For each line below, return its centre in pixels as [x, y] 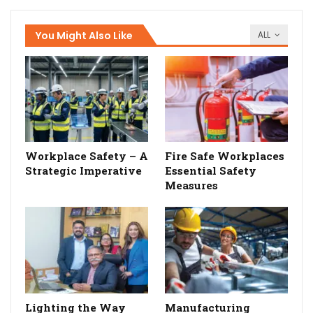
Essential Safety [211, 171]
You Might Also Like [84, 36]
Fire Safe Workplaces [225, 156]
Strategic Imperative [83, 171]
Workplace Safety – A [87, 156]
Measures [191, 185]
